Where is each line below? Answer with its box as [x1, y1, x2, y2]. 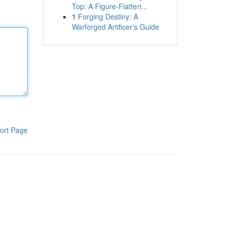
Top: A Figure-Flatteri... [71, 1, 147, 11]
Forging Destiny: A [78, 11, 138, 22]
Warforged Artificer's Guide [71, 22, 159, 32]
